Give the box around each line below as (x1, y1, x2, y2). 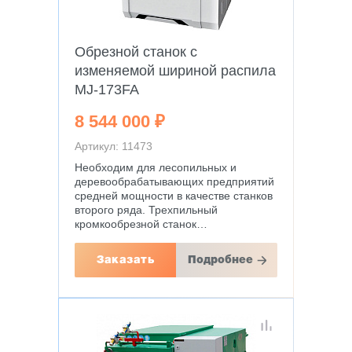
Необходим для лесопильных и (75, 161, 236, 174)
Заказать (97, 255, 154, 265)
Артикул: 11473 (75, 140, 152, 152)
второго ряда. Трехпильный (75, 203, 218, 216)
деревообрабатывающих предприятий (75, 175, 274, 188)
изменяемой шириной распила (75, 63, 276, 79)
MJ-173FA (75, 82, 139, 97)
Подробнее (187, 255, 253, 265)
